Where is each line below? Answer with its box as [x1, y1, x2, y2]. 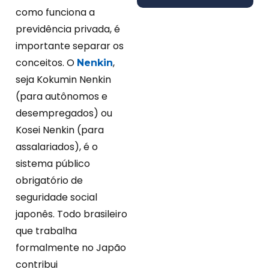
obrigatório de [16, 174, 83, 188]
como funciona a [16, 5, 95, 20]
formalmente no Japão [16, 241, 126, 255]
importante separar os [16, 39, 124, 53]
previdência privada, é [16, 22, 120, 37]
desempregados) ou [16, 106, 112, 121]
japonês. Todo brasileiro [16, 207, 127, 222]
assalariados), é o [16, 140, 98, 154]
